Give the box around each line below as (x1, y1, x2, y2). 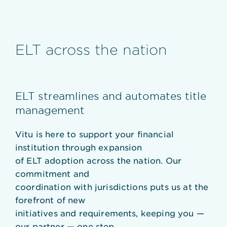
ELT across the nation (15, 42, 167, 57)
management (15, 104, 85, 116)
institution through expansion (15, 142, 142, 152)
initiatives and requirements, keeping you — (15, 208, 204, 218)
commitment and (15, 168, 90, 178)
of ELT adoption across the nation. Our (15, 155, 182, 165)
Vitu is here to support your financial (15, 129, 174, 139)
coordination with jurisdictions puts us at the (15, 181, 209, 192)
